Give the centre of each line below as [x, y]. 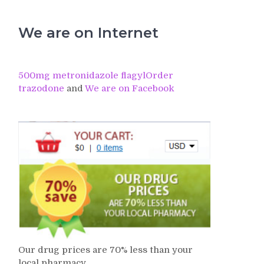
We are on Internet [88, 33]
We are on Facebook [130, 88]
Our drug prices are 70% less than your [105, 250]
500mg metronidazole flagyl [82, 75]
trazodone [41, 88]
